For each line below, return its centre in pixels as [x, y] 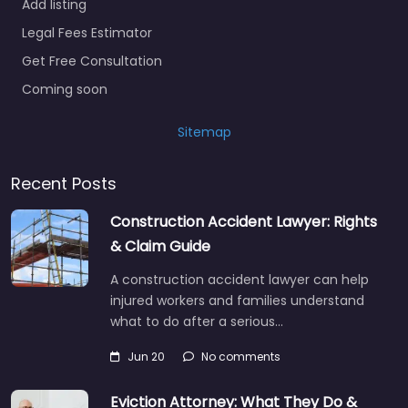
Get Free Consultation [92, 61]
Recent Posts [64, 184]
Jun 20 [146, 357]
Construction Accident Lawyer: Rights [244, 222]
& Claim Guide [160, 247]
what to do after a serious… [197, 322]
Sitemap [204, 133]
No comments [241, 357]
